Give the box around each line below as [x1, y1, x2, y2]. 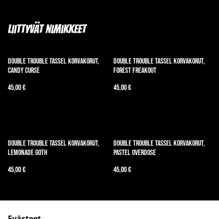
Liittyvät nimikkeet [8, 22, 86, 35]
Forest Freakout [113, 66, 156, 75]
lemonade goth [8, 148, 47, 157]
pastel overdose [113, 148, 156, 157]
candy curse [8, 66, 40, 75]
